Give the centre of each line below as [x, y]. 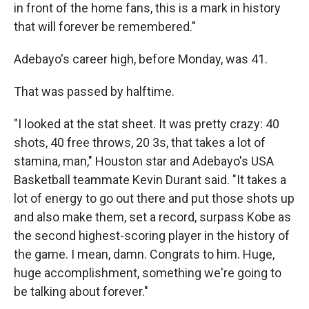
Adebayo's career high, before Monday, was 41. [141, 59]
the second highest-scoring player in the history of [152, 236]
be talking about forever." [81, 291]
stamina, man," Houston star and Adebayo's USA [144, 161]
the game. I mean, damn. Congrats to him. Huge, [144, 254]
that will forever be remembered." [105, 27]
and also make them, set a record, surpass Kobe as [152, 217]
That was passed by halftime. [94, 91]
